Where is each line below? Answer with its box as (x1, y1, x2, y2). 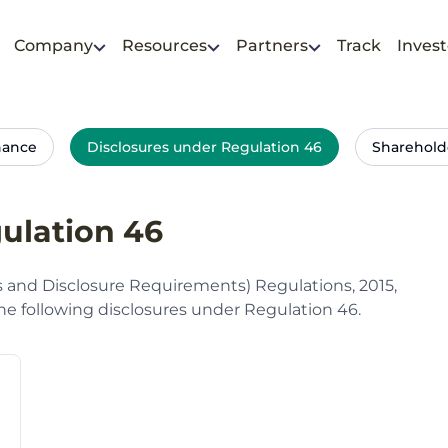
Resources (121, 36, 207, 56)
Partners (235, 36, 308, 56)
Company (13, 36, 93, 56)
